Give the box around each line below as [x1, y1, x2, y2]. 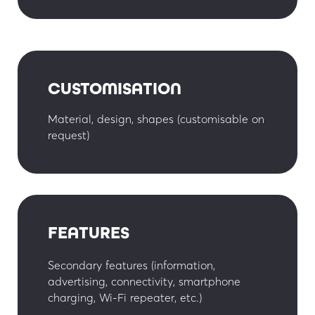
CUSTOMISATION [47, 78, 181, 99]
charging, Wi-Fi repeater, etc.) [47, 290, 202, 304]
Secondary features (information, [47, 257, 215, 272]
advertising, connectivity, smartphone [47, 274, 240, 288]
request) [47, 127, 90, 142]
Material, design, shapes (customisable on [47, 111, 264, 126]
